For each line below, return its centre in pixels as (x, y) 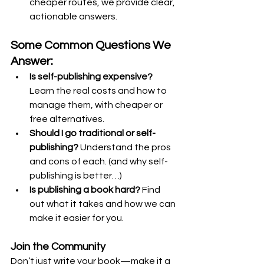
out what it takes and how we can (103, 204)
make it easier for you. (77, 218)
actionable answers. (73, 16)
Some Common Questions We (92, 45)
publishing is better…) (76, 176)
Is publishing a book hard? (85, 190)
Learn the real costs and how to (99, 91)
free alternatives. (67, 119)
